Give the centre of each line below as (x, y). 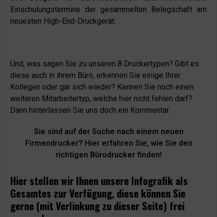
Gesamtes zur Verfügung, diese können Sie (98, 193)
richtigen (73, 155)
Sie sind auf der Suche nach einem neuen (108, 132)
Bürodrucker (112, 155)
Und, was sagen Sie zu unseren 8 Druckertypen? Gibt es (105, 64)
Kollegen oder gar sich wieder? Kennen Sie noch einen (102, 87)
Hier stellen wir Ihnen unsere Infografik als (99, 180)
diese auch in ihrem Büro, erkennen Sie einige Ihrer (95, 75)
